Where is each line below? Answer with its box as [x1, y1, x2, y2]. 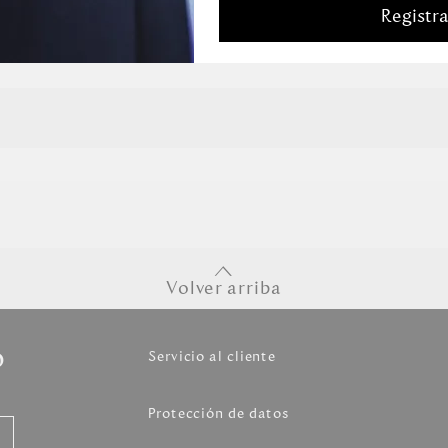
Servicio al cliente [148, 347, 277, 367]
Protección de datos [148, 403, 291, 423]
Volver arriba [166, 276, 282, 300]
